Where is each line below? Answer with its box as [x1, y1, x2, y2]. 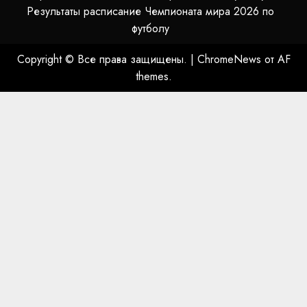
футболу [131, 20, 169, 36]
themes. [135, 68, 172, 84]
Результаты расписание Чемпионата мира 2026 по [26, 3, 274, 19]
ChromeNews [197, 51, 261, 67]
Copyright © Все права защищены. [16, 51, 191, 67]
